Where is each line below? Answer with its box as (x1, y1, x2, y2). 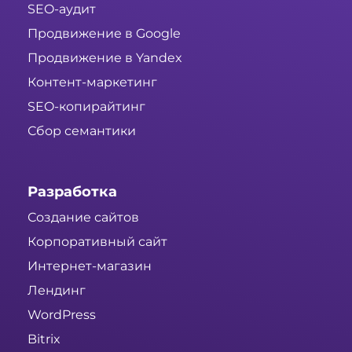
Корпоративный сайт (27, 233, 167, 249)
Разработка (27, 182, 117, 200)
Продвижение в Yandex (27, 49, 182, 65)
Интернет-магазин (27, 258, 152, 273)
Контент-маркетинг (27, 74, 157, 90)
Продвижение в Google (27, 25, 181, 41)
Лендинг (27, 282, 86, 298)
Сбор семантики (27, 123, 136, 138)
